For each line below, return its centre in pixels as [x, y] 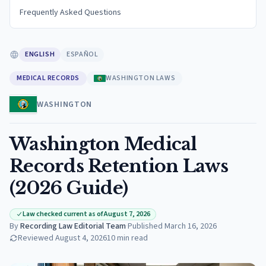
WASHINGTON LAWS [141, 78]
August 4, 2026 [81, 238]
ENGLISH [40, 54]
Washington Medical [103, 144]
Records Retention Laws [119, 166]
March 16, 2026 [191, 226]
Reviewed [36, 238]
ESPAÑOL [83, 54]
